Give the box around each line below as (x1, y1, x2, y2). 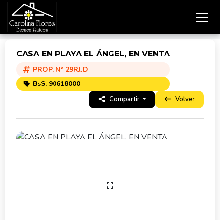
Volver (174, 95, 195, 104)
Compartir (108, 95, 141, 104)
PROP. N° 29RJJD (30, 65, 88, 74)
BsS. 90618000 (30, 79, 80, 88)
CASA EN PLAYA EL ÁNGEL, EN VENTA (16, 49, 170, 58)
